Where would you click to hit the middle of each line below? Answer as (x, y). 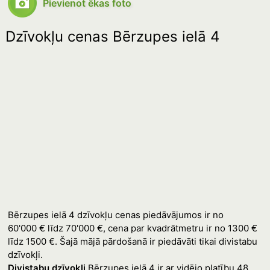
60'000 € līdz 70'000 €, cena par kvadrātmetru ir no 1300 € (132, 228)
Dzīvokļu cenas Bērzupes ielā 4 (112, 36)
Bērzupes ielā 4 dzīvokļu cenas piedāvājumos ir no (115, 215)
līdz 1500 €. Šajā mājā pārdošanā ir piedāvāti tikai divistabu (132, 241)
